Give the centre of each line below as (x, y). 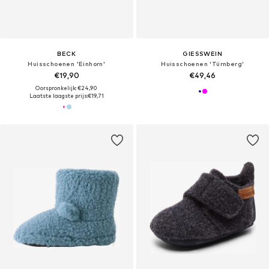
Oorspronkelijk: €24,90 (67, 88)
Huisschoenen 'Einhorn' (67, 64)
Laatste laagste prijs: (58, 96)
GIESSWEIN (203, 54)
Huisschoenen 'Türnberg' (203, 64)
